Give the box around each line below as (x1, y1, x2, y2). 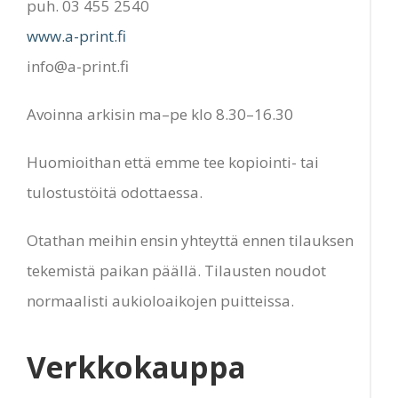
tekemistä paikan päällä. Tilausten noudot (27, 259, 326, 281)
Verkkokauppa (27, 346, 246, 387)
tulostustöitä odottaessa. (27, 181, 203, 203)
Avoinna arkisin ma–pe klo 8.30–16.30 (27, 103, 293, 124)
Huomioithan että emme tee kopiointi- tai (27, 151, 319, 172)
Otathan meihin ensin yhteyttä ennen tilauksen (27, 229, 354, 251)
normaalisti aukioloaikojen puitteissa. (27, 290, 294, 311)
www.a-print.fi (27, 25, 126, 46)
